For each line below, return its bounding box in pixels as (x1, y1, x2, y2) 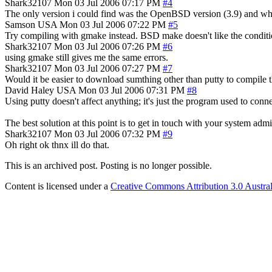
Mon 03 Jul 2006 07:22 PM (59, 19, 166, 30)
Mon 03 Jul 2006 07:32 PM (54, 128, 160, 139)
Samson (5, 19, 35, 30)
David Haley (5, 84, 54, 95)
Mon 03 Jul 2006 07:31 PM (78, 84, 185, 95)
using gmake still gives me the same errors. (5, 52, 168, 63)
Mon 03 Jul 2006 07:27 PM (54, 63, 160, 73)
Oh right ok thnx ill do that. (5, 139, 109, 150)
